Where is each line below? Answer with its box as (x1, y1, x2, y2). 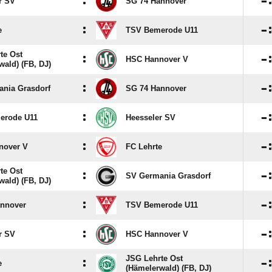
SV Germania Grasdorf (126, 171, 211, 180)
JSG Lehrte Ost (126, 254, 183, 263)
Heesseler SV (126, 113, 175, 122)
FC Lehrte (126, 142, 162, 151)
